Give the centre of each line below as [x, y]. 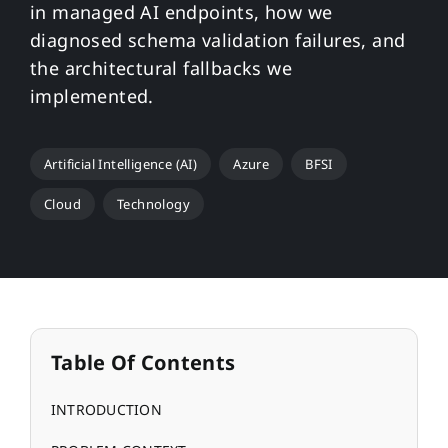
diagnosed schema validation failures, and [218, 40]
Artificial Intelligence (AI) [121, 164]
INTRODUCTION [106, 409]
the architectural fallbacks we [161, 68]
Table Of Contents [143, 362]
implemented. [92, 96]
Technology [153, 204]
